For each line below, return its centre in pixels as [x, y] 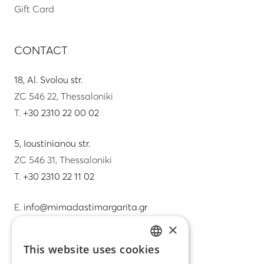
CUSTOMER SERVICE [68, 235]
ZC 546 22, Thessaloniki [64, 96]
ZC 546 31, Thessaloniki [63, 159]
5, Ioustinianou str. [52, 143]
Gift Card [34, 9]
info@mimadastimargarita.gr [85, 207]
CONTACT [41, 50]
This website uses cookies [92, 249]
